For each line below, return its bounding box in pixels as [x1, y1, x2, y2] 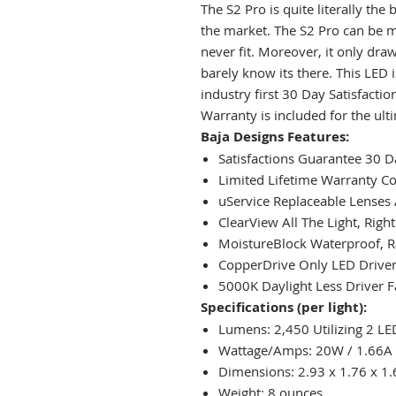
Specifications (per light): [201, 297, 367, 316]
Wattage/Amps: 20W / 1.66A [218, 340, 392, 359]
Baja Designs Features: [201, 126, 349, 146]
